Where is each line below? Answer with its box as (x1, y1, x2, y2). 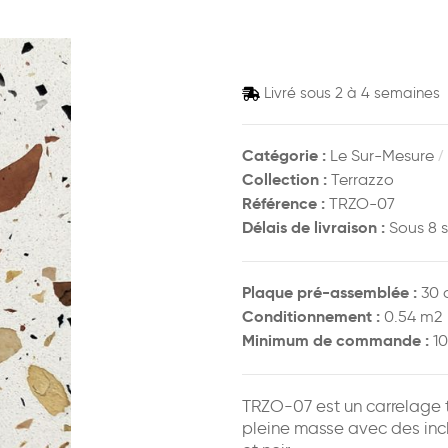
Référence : (241, 193, 325, 215)
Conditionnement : (241, 306, 380, 328)
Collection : (241, 169, 331, 191)
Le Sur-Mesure (329, 146, 434, 166)
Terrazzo (330, 170, 394, 190)
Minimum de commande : (241, 330, 429, 352)
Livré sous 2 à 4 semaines (264, 84, 440, 103)
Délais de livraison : (241, 217, 389, 239)
